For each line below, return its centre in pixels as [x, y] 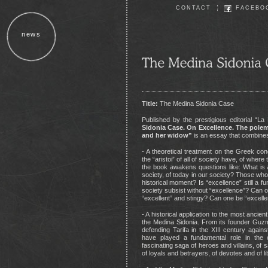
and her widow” [167, 135]
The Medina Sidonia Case [196, 104]
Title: [150, 104]
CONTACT [194, 8]
